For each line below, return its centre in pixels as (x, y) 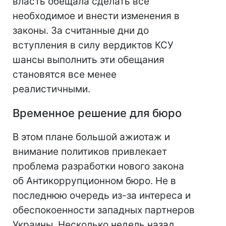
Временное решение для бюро (97, 113)
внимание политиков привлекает (90, 152)
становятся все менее (65, 75)
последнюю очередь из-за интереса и (102, 196)
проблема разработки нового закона (98, 166)
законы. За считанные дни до (81, 31)
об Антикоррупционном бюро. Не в (94, 181)
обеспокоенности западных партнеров (104, 210)
